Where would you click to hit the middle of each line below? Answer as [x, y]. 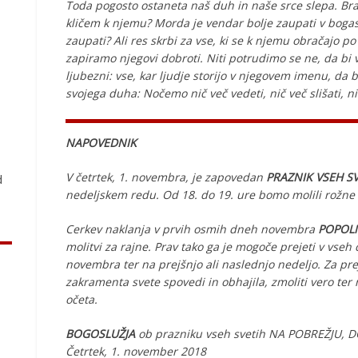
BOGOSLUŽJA [100, 334]
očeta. [82, 299]
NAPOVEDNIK [101, 143]
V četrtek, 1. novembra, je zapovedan [166, 177]
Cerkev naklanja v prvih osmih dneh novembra [192, 229]
